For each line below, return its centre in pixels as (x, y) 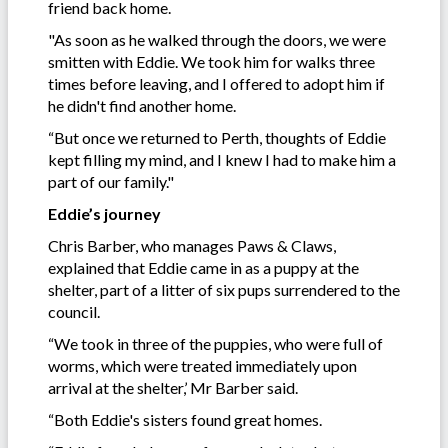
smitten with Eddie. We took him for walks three (211, 61)
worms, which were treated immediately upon (202, 365)
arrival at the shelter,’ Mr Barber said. (173, 387)
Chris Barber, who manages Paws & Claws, (192, 245)
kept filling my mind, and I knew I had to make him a (222, 159)
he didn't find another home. (143, 105)
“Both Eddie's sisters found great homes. (185, 419)
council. (75, 311)
